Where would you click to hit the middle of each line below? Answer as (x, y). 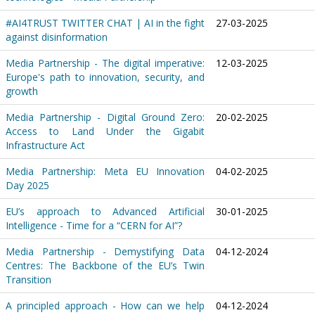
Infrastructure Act (45, 146)
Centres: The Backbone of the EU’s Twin (105, 266)
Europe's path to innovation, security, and (105, 77)
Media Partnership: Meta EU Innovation (105, 172)
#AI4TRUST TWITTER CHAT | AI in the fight (105, 23)
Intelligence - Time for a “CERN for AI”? (94, 226)
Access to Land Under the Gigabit (105, 131)
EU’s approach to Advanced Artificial (105, 212)
